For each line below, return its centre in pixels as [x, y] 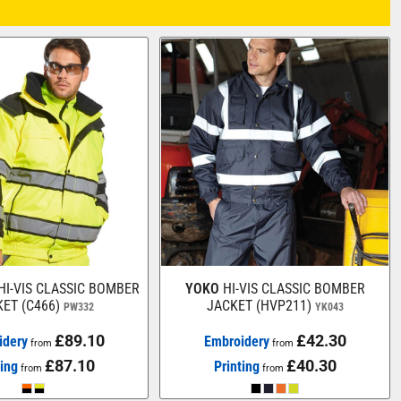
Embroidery [236, 341]
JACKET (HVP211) [259, 305]
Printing [236, 366]
